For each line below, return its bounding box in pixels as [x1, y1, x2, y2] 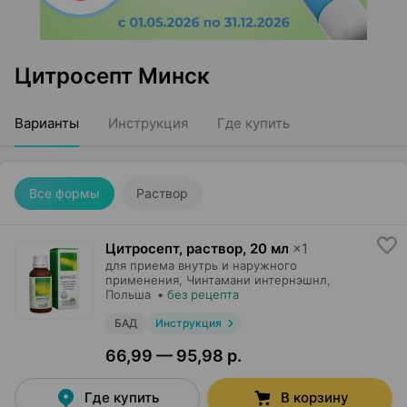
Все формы [29, 185, 100, 201]
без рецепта [167, 287, 239, 302]
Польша [105, 287, 151, 302]
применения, [105, 273, 183, 287]
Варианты [15, 114, 79, 132]
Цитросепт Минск [15, 63, 210, 89]
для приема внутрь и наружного [105, 258, 297, 273]
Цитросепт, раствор [105, 240, 243, 257]
